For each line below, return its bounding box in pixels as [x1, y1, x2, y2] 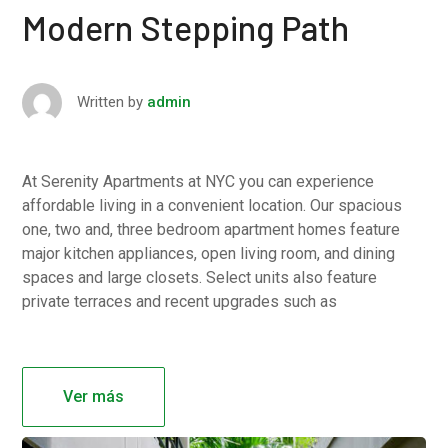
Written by [77, 93, 144, 112]
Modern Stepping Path [22, 7, 350, 49]
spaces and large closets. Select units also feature [22, 268, 378, 288]
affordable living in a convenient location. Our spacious [22, 196, 403, 216]
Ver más [63, 387, 125, 407]
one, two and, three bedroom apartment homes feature [22, 220, 401, 240]
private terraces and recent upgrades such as [22, 292, 338, 312]
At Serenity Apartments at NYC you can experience [22, 172, 375, 192]
